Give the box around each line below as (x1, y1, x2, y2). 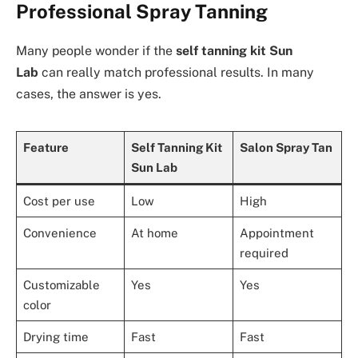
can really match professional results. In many (38, 64, 314, 80)
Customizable (22, 278, 100, 292)
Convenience (22, 226, 97, 241)
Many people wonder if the (16, 42, 176, 58)
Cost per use (22, 194, 95, 209)
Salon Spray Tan (239, 141, 332, 155)
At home (130, 226, 178, 241)
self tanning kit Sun (176, 42, 292, 58)
